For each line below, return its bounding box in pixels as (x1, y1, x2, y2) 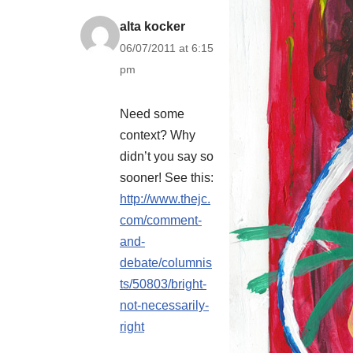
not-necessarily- (120, 299, 209, 313)
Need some (120, 107, 184, 121)
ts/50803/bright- (120, 277, 206, 292)
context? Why (120, 128, 195, 143)
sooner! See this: (120, 171, 214, 185)
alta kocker (120, 20, 185, 34)
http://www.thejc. (120, 192, 210, 206)
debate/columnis (120, 256, 212, 270)
